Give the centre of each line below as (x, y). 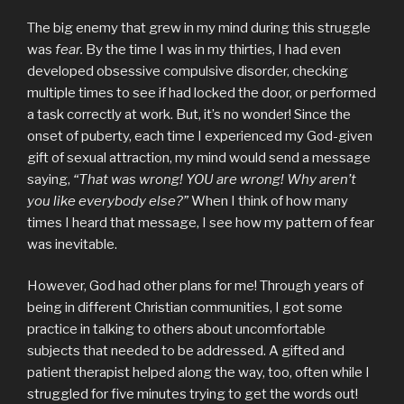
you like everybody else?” (108, 201)
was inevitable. (72, 244)
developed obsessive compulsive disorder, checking (188, 71)
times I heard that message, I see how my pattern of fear (201, 222)
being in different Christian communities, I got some (185, 308)
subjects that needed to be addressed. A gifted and (186, 351)
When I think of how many (268, 201)
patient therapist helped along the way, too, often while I (198, 373)
